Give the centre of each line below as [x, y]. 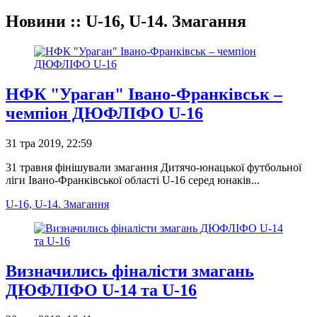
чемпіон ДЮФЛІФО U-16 [104, 113]
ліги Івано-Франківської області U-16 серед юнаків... [133, 180]
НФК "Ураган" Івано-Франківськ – [144, 94]
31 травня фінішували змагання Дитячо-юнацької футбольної [154, 167]
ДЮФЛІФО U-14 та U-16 [101, 290]
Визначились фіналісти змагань [130, 271]
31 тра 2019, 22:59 [49, 143]
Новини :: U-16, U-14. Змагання [126, 21]
